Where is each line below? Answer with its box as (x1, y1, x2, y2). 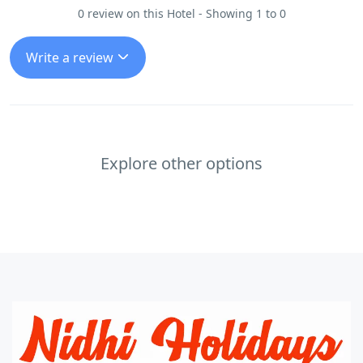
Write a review (26, 48, 117, 66)
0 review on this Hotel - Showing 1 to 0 (77, 5, 286, 21)
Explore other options (100, 152, 263, 174)
